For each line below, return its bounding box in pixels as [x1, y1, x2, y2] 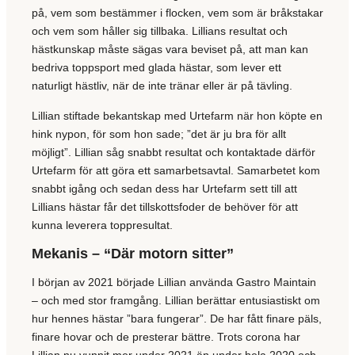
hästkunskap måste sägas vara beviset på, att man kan [32, 43, 308, 56]
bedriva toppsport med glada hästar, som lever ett [32, 61, 281, 74]
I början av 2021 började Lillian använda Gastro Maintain [32, 276, 316, 289]
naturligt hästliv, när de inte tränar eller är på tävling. [32, 79, 296, 93]
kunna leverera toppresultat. [32, 218, 176, 231]
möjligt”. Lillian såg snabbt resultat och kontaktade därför [32, 145, 315, 158]
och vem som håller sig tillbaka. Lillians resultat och [32, 25, 288, 38]
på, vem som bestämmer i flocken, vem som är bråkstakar [32, 6, 323, 20]
